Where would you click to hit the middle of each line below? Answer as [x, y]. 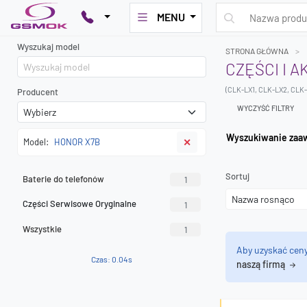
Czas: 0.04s [112, 259]
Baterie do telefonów [63, 179]
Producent [38, 92]
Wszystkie [42, 229]
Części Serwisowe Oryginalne [79, 204]
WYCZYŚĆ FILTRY [266, 108]
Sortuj [237, 176]
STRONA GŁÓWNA [257, 51]
